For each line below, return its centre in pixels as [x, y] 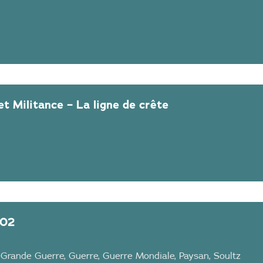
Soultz [227, 256]
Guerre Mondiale [139, 256]
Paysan [194, 256]
